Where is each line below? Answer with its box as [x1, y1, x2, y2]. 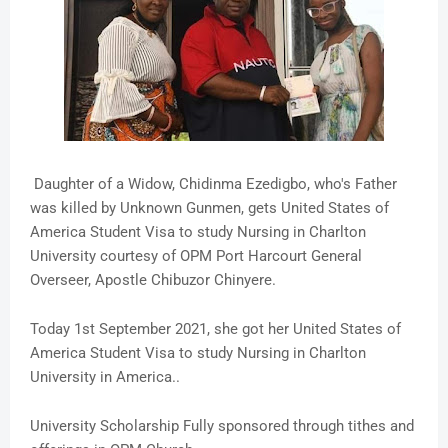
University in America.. [30, 368, 180, 387]
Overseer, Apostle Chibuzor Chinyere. [30, 271, 276, 290]
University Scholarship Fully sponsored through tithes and [30, 417, 414, 436]
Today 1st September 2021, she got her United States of [30, 320, 401, 339]
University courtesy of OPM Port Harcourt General [30, 247, 362, 266]
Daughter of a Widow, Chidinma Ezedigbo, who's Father [30, 175, 397, 194]
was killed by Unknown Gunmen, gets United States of [30, 199, 389, 218]
